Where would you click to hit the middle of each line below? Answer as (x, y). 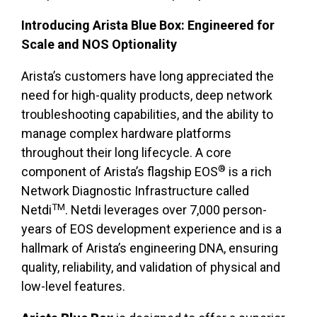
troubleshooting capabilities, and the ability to (147, 115)
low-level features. (75, 287)
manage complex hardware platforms (126, 134)
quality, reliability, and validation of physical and (151, 267)
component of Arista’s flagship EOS (120, 172)
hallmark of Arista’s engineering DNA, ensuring (150, 248)
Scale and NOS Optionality (99, 45)
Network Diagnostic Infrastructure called (135, 191)
